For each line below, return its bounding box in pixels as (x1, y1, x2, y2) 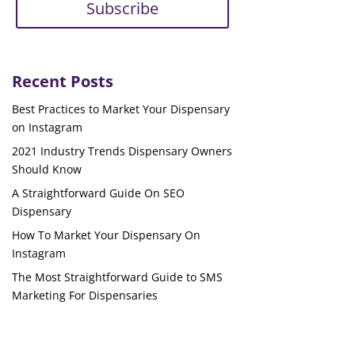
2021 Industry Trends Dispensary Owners (11, 143, 232, 159)
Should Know (11, 162, 82, 177)
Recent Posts (11, 71, 113, 93)
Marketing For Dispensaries (11, 288, 158, 303)
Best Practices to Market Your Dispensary (11, 101, 230, 117)
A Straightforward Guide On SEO (11, 185, 185, 201)
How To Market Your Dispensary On (11, 227, 200, 243)
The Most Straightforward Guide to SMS (11, 269, 223, 285)
